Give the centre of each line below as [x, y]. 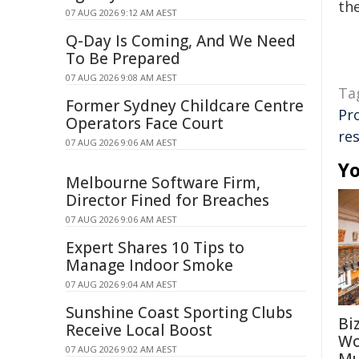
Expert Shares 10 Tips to [155, 248]
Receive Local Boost [139, 330]
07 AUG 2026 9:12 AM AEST [121, 12]
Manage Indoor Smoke [149, 265]
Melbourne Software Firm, [163, 183]
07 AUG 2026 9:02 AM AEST [121, 349]
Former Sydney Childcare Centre [185, 106]
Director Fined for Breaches [167, 200]
